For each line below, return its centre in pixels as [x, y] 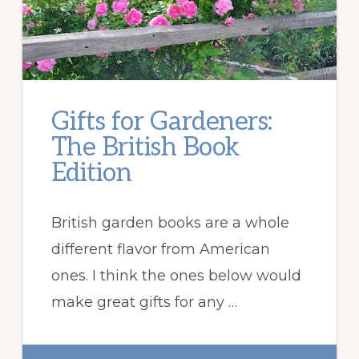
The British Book [145, 147]
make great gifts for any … [144, 302]
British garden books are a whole [170, 222]
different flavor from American [160, 249]
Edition [91, 173]
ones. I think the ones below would [176, 275]
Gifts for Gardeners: [161, 121]
